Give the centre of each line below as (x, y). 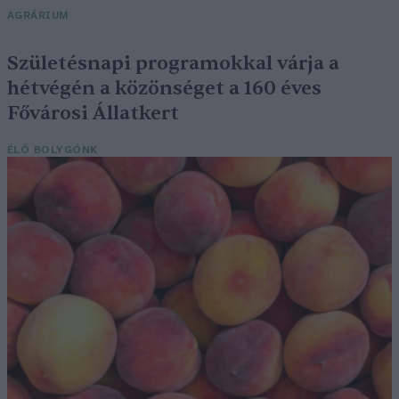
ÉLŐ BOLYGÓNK (53, 150)
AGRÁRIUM (38, 15)
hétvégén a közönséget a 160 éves (164, 88)
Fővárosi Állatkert (93, 113)
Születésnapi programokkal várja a (173, 63)
